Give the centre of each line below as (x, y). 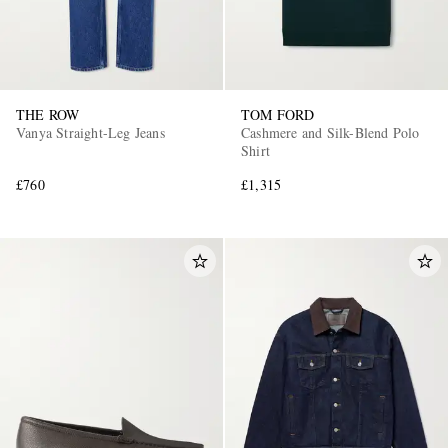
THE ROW (48, 114)
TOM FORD (278, 114)
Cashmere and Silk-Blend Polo (330, 132)
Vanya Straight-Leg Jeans (90, 132)
